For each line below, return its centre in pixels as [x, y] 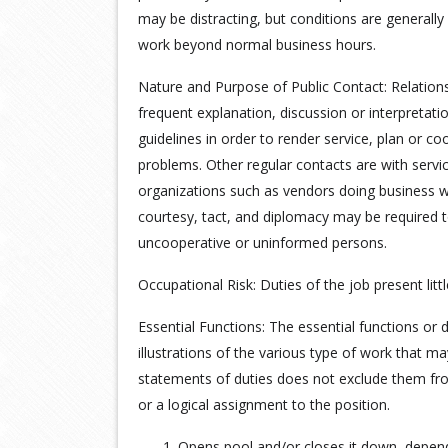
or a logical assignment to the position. [264, 404]
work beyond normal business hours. [257, 44]
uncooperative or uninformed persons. [262, 242]
